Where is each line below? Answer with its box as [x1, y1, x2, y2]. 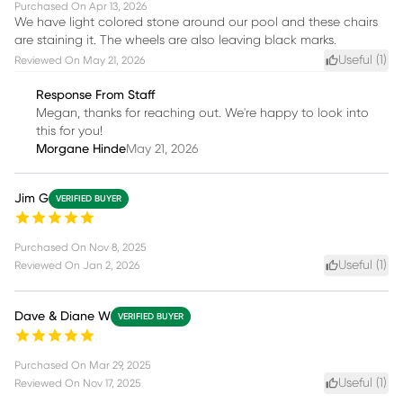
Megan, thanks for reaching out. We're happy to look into [36, 106, 369, 120]
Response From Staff [36, 88, 155, 102]
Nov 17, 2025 [83, 377, 140, 389]
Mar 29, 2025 [89, 359, 150, 371]
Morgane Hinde [36, 142, 126, 156]
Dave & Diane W [14, 309, 111, 323]
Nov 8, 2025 [89, 241, 146, 253]
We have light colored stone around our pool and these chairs [14, 15, 378, 29]
